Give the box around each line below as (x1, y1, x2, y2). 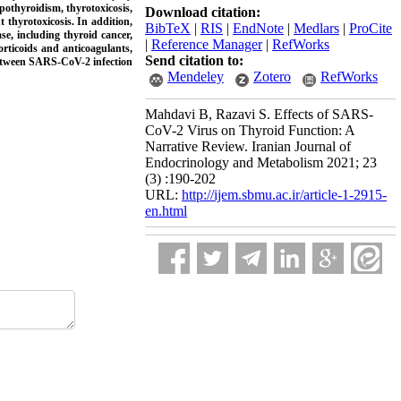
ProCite (349, 21, 392, 36)
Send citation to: (145, 53, 243, 68)
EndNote (233, 21, 284, 36)
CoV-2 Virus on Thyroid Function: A (145, 123, 354, 138)
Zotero (253, 69, 291, 84)
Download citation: (145, 4, 260, 20)
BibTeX (145, 21, 191, 36)
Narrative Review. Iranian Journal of (145, 139, 351, 154)
